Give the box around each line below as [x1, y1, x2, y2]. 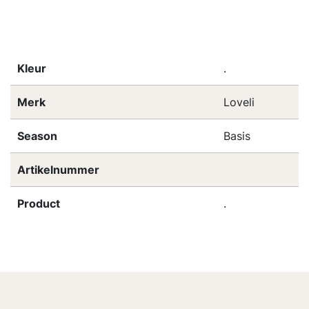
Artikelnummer [17, 162, 99, 177]
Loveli [223, 94, 255, 109]
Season [17, 128, 57, 143]
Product [17, 196, 60, 210]
